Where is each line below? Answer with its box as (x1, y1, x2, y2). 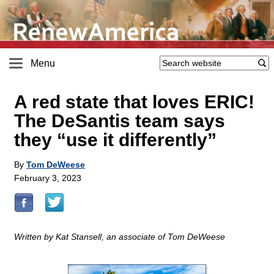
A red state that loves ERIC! (14, 92, 254, 113)
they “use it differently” (14, 130, 217, 150)
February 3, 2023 (14, 173, 81, 183)
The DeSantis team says (14, 111, 225, 131)
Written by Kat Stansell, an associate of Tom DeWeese (14, 232, 225, 242)
